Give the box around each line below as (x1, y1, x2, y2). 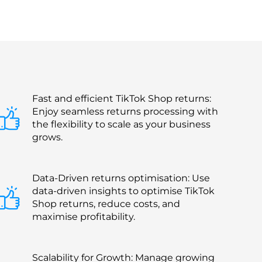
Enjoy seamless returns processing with (32, 105, 218, 117)
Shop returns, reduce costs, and (32, 198, 180, 209)
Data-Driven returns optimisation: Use (32, 172, 210, 184)
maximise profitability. (32, 211, 135, 222)
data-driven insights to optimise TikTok (32, 185, 215, 196)
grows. (32, 131, 63, 143)
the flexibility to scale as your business (32, 118, 211, 130)
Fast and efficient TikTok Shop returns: (32, 92, 211, 104)
